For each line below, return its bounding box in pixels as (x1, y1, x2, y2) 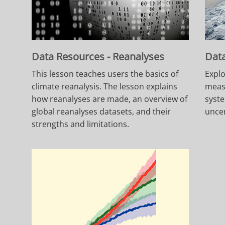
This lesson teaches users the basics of (32, 68, 179, 80)
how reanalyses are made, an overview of (32, 93, 188, 105)
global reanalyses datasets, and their (32, 106, 171, 118)
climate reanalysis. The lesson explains (32, 81, 178, 92)
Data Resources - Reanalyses (32, 50, 165, 64)
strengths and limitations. (32, 119, 130, 130)
